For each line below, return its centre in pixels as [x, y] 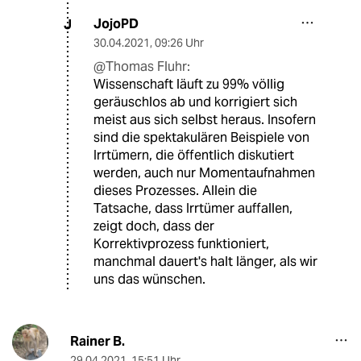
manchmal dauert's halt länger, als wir [205, 262]
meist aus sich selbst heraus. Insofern [205, 120]
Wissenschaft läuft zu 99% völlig [189, 85]
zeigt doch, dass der [154, 226]
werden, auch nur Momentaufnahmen [204, 173]
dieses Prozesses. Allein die [175, 191]
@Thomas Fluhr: [142, 67]
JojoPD [116, 24]
